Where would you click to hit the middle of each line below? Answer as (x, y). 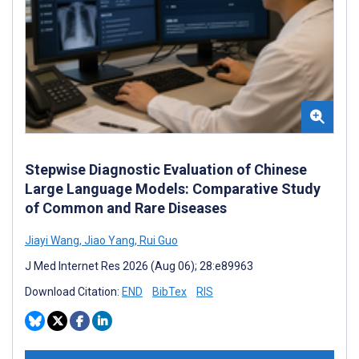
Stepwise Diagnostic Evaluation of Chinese (166, 169)
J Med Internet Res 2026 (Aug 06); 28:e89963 (139, 266)
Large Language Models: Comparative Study (173, 188)
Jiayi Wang (52, 240)
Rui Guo (157, 240)
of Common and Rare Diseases (126, 208)
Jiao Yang (108, 240)
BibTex (169, 291)
